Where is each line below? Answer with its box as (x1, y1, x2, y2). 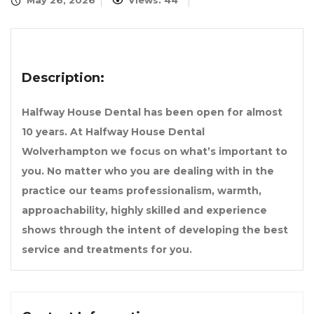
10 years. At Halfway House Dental (22, 125, 205, 139)
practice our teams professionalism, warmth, (22, 184, 261, 198)
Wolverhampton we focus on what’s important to (22, 145, 287, 158)
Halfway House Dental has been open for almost (22, 106, 282, 119)
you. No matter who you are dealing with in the (22, 165, 274, 178)
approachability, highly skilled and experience (22, 204, 267, 217)
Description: (22, 70, 104, 86)
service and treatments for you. (22, 243, 192, 257)
